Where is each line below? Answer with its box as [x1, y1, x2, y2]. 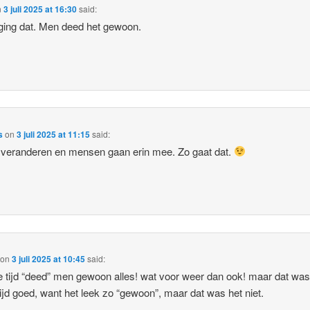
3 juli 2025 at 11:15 [17, 127, 91, 140]
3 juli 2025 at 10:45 [12, 253, 86, 266]
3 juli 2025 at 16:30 [3, 3, 77, 16]
